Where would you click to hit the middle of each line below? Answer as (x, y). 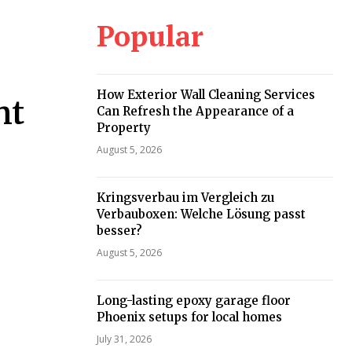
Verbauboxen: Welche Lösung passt (201, 214)
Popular (150, 36)
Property (123, 128)
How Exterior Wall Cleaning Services (205, 95)
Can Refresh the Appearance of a (195, 111)
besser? (119, 231)
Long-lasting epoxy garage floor (193, 301)
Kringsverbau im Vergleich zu (185, 198)
